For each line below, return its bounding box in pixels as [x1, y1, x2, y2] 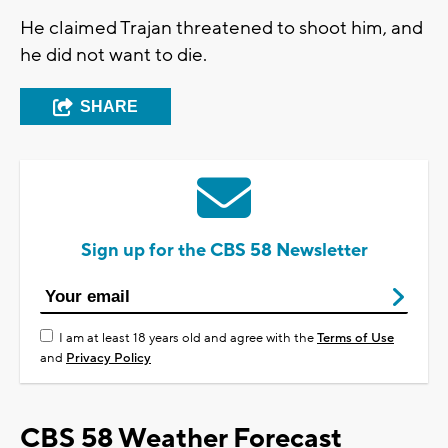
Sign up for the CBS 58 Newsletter [80, 239, 368, 263]
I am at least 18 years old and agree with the [59, 330, 317, 347]
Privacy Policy [66, 350, 151, 367]
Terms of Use [317, 330, 394, 347]
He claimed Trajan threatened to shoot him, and [20, 16, 423, 41]
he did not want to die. [20, 43, 211, 68]
